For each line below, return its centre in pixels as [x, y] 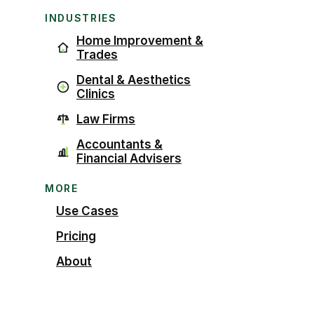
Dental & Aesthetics [134, 80]
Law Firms [106, 119]
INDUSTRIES [81, 18]
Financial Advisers [129, 158]
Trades [97, 54]
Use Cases [87, 211]
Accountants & [120, 144]
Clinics [96, 94]
